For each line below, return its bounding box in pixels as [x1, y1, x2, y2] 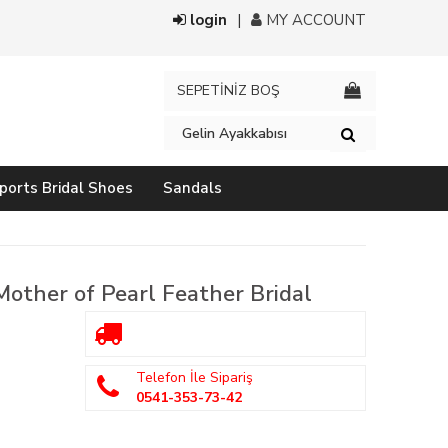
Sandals [162, 178, 222, 198]
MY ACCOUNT [262, 10, 366, 30]
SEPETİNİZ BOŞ [177, 81, 280, 100]
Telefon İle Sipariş [135, 368, 253, 387]
